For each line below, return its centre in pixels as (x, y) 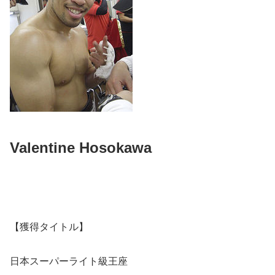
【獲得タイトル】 (49, 227)
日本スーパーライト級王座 (69, 261)
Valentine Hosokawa (81, 147)
